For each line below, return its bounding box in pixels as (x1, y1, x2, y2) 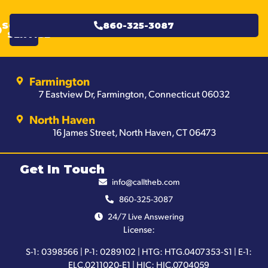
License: (123, 223, 155, 235)
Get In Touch (19, 162, 105, 177)
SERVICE (7, 29, 50, 41)
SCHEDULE (1, 20, 56, 32)
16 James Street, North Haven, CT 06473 (52, 126, 216, 139)
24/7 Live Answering (108, 211, 184, 222)
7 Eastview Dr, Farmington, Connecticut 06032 (38, 87, 230, 100)
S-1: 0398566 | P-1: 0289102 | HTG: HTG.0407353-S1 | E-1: (26, 245, 252, 257)
